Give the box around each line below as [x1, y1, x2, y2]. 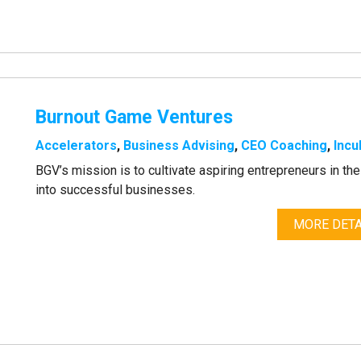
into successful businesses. [35, 182, 196, 198]
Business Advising [123, 138, 235, 154]
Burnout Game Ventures [35, 106, 234, 129]
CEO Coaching [241, 138, 328, 154]
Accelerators [35, 138, 118, 154]
